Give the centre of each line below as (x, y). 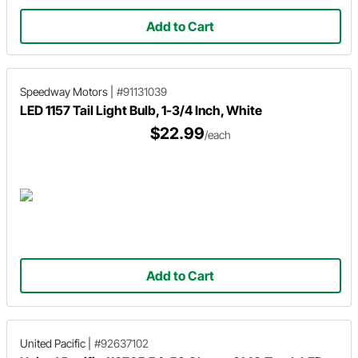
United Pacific (53, 343)
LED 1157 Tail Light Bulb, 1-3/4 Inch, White (141, 110)
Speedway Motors (64, 91)
